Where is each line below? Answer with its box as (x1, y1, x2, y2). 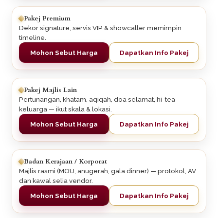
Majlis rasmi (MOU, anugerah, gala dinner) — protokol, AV (19, 167, 196, 175)
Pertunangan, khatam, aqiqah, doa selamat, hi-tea (19, 95, 175, 104)
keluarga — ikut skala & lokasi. (19, 105, 112, 113)
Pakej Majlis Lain (24, 85, 77, 95)
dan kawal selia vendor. (19, 177, 93, 185)
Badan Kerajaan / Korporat (24, 157, 107, 166)
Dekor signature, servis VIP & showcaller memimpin (19, 24, 182, 32)
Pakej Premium (24, 14, 71, 23)
